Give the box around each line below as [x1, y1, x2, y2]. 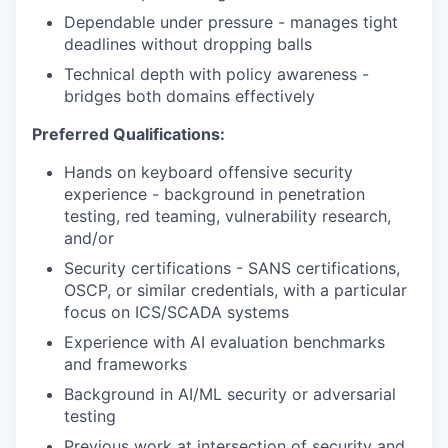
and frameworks [64, 354, 187, 375]
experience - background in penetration [64, 184, 365, 205]
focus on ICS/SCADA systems [64, 302, 289, 323]
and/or [64, 228, 114, 249]
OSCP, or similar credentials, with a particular [64, 280, 407, 301]
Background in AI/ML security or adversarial [64, 384, 396, 405]
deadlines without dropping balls [64, 34, 312, 55]
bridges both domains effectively [64, 86, 315, 107]
